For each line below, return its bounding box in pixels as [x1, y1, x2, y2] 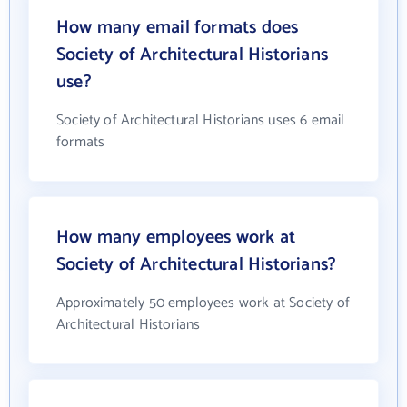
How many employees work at [56, 223, 296, 253]
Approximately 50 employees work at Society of [56, 291, 351, 315]
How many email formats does [56, 13, 299, 43]
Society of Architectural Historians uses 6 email [56, 108, 345, 133]
